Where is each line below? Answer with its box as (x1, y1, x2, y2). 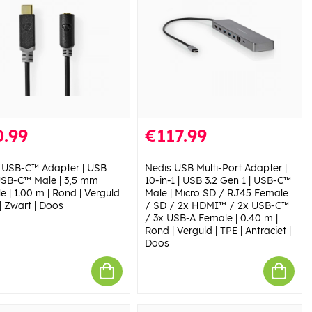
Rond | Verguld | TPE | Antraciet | (144, 224, 291, 237)
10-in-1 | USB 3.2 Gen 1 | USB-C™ (144, 173, 291, 187)
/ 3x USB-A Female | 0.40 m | (144, 211, 278, 224)
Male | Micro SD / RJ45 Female (144, 186, 288, 199)
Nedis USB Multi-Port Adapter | (144, 161, 287, 174)
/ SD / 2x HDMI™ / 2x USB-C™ (144, 198, 289, 212)
